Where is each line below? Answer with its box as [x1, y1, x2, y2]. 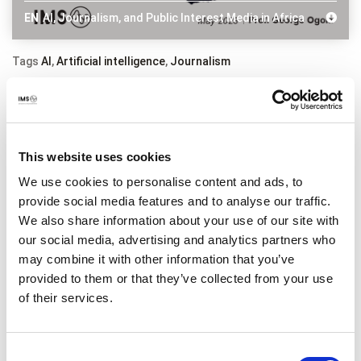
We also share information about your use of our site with [19, 214, 339, 227]
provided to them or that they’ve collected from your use [19, 272, 333, 285]
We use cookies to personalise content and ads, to [19, 175, 303, 189]
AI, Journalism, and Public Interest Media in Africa [43, 10, 305, 24]
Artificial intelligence [56, 54, 165, 68]
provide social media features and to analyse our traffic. [19, 194, 331, 208]
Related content [12, 107, 133, 131]
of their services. [19, 291, 113, 305]
